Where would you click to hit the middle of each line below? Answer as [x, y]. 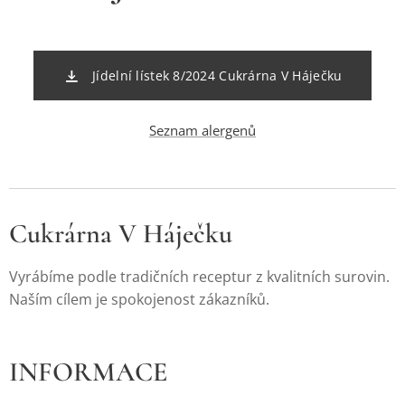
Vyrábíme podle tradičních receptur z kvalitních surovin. [199, 277]
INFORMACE [88, 372]
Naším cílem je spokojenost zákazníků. [139, 299]
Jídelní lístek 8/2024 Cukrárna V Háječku [217, 75]
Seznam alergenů [202, 130]
